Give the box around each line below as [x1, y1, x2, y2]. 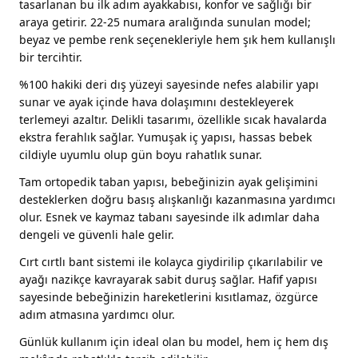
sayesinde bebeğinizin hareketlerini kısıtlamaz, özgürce [19, 289, 318, 305]
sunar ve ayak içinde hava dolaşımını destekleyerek [19, 94, 293, 110]
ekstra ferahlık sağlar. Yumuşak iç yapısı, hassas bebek [19, 129, 312, 145]
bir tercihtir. [19, 50, 82, 66]
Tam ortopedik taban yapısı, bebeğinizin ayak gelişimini [19, 174, 318, 190]
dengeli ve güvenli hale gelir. [19, 227, 174, 243]
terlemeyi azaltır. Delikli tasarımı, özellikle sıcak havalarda [19, 112, 327, 128]
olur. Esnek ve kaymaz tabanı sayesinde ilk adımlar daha [19, 209, 320, 225]
